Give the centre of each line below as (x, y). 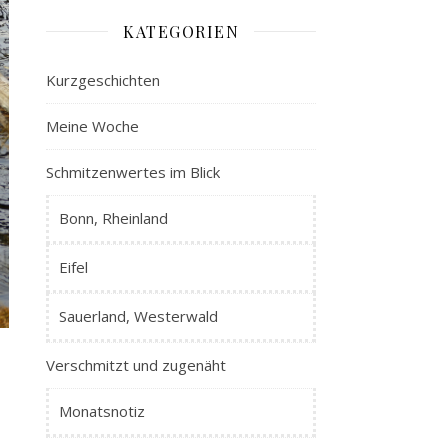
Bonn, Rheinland (113, 217)
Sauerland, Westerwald (138, 315)
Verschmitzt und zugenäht (136, 364)
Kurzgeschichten (103, 79)
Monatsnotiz (102, 410)
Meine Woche (92, 125)
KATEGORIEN (181, 31)
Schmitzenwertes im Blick (133, 171)
